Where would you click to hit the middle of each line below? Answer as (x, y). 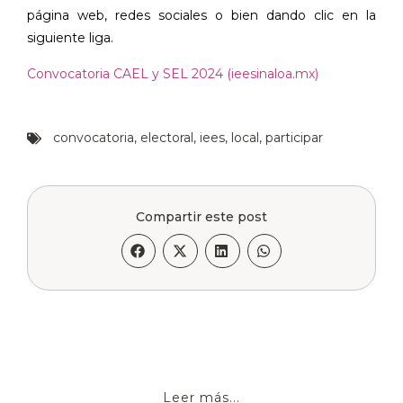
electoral (167, 138)
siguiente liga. (70, 38)
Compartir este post (201, 217)
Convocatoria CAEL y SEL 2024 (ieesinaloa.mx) (173, 73)
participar (294, 138)
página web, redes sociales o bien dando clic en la (201, 16)
